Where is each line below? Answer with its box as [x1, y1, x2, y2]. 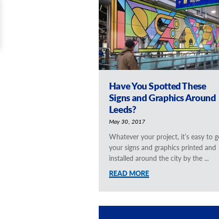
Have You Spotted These [109, 79, 206, 93]
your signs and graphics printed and [109, 142, 216, 152]
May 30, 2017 [109, 117, 146, 126]
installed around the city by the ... [109, 153, 209, 163]
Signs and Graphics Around [109, 91, 216, 105]
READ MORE [109, 168, 149, 178]
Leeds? [109, 103, 136, 116]
